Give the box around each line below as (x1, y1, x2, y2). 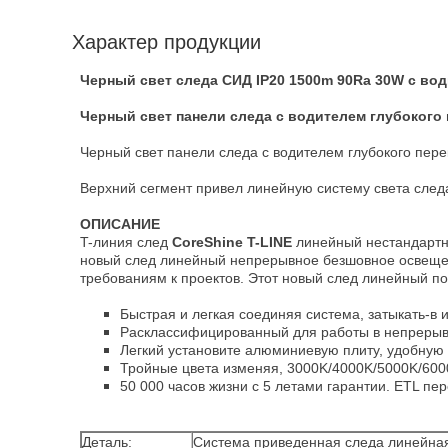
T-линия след (80, 234, 172, 250)
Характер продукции (72, 31, 261, 53)
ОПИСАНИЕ (80, 216, 160, 232)
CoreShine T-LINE (172, 234, 292, 250)
